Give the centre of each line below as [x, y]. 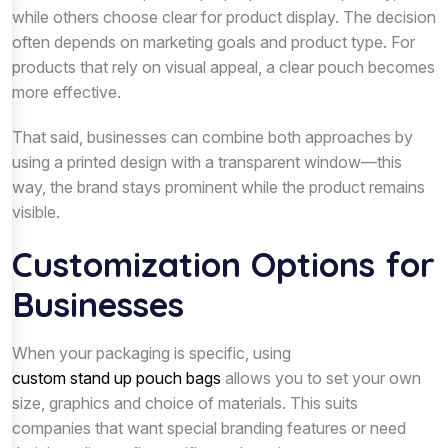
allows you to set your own [321, 377]
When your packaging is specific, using [151, 352]
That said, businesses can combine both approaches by [212, 136]
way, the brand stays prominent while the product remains [218, 186]
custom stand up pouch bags [116, 377]
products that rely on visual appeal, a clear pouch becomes [223, 66]
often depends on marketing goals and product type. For [213, 41]
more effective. [66, 91]
